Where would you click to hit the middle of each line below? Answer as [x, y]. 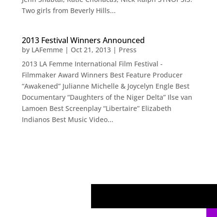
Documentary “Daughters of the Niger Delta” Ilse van [107, 97]
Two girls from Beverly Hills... [69, 11]
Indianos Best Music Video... [67, 120]
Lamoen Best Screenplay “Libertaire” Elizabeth [96, 108]
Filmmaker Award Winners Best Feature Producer [102, 75]
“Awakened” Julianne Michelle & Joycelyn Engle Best [105, 86]
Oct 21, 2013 [91, 50]
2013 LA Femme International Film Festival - [92, 64]
